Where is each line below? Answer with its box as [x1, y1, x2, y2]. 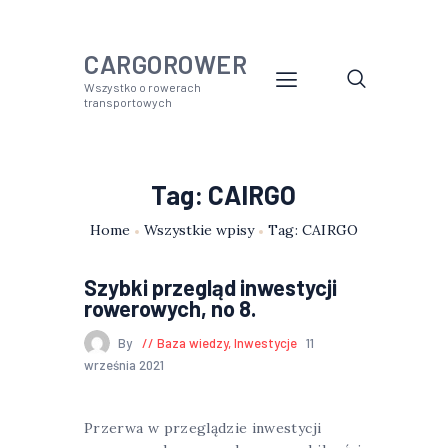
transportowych [84, 95, 172, 109]
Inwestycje [233, 334, 297, 351]
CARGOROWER [84, 49, 247, 79]
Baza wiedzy [156, 334, 228, 351]
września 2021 [84, 356, 164, 373]
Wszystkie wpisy [144, 221, 255, 240]
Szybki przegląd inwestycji [84, 273, 337, 300]
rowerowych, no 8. [84, 294, 256, 321]
